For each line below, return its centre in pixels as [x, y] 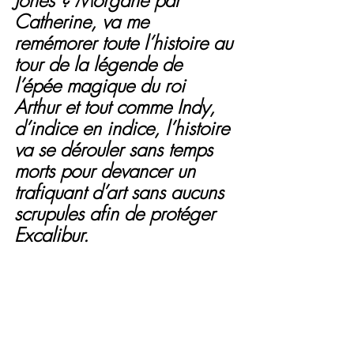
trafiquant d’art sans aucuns [122, 192]
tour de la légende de [101, 64]
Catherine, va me [84, 21]
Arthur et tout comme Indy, [117, 106]
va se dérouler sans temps [116, 149]
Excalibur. [51, 234]
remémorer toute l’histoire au [126, 42]
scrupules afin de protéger [117, 213]
